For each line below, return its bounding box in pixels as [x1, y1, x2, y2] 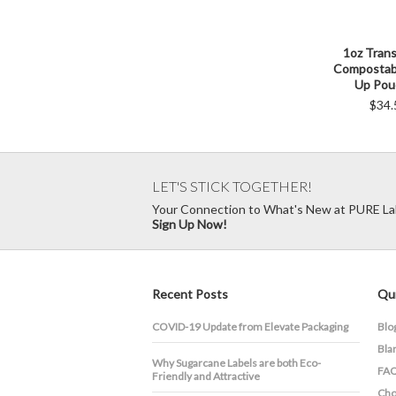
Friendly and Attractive [152, 369, 260, 384]
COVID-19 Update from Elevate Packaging [152, 320, 348, 334]
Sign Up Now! [152, 217, 227, 232]
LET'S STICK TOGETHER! [152, 178, 312, 195]
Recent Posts [152, 286, 228, 302]
